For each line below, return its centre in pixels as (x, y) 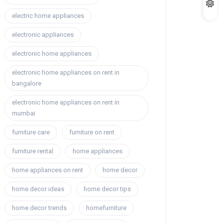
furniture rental (33, 151)
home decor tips (107, 189)
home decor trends (39, 208)
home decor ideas (38, 189)
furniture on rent (92, 132)
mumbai (24, 113)
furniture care (31, 132)
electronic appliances (43, 35)
